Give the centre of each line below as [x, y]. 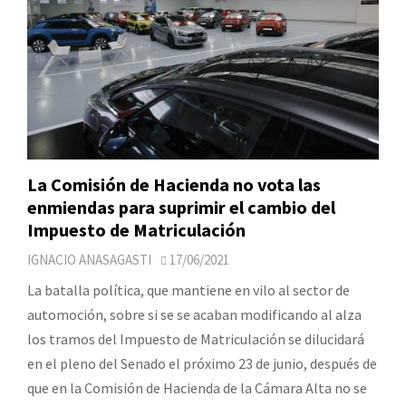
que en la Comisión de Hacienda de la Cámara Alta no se [197, 388]
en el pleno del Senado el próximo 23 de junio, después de [202, 364]
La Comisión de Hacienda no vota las [174, 185]
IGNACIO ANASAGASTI [89, 260]
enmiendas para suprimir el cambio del [181, 208]
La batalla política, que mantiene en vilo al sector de [188, 290]
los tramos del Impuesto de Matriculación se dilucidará [196, 339]
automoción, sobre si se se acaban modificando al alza [194, 315]
